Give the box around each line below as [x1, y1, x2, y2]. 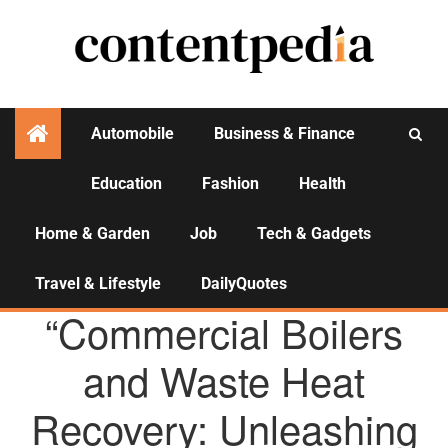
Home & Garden [35, 224, 150, 243]
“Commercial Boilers [45, 303, 403, 360]
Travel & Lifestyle [35, 274, 161, 293]
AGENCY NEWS [175, 281, 265, 298]
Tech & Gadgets [257, 224, 371, 243]
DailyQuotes [201, 274, 287, 293]
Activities [180, 187, 268, 216]
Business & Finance [214, 124, 355, 143]
